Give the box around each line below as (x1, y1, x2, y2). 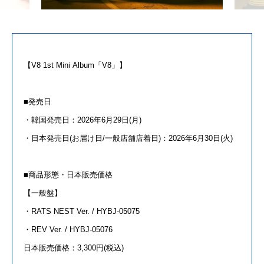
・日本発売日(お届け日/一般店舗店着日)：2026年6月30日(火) (24, 133, 233, 143)
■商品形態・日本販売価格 (24, 170, 113, 179)
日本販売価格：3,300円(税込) (24, 243, 124, 252)
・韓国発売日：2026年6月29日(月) (24, 115, 141, 124)
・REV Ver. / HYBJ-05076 (24, 225, 113, 234)
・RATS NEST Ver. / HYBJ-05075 (24, 206, 140, 216)
